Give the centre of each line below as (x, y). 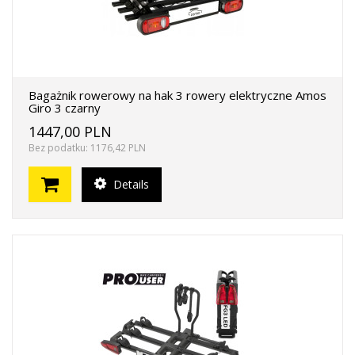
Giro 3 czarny (65, 108)
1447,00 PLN (70, 132)
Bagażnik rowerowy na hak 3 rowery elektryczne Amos (177, 95)
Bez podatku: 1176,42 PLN (87, 148)
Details (130, 184)
